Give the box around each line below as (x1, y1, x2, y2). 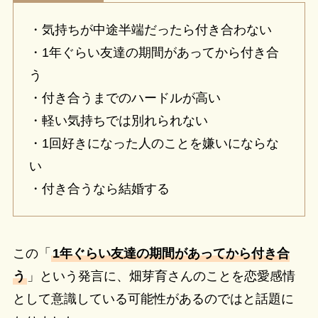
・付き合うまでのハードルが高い (29, 90, 221, 105)
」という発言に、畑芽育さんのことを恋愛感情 (26, 269, 295, 284)
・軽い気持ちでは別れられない (29, 113, 209, 128)
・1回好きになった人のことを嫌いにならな (29, 136, 280, 150)
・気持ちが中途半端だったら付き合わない (29, 22, 273, 37)
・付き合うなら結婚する (29, 181, 170, 196)
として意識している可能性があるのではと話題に (12, 292, 294, 307)
